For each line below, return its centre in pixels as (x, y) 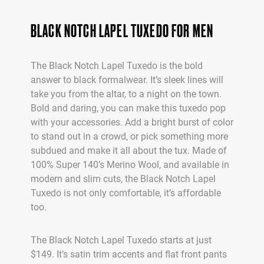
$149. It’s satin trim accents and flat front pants (129, 255)
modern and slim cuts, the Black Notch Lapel (123, 179)
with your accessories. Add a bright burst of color (132, 123)
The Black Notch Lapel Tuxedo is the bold (117, 66)
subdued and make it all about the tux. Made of (129, 151)
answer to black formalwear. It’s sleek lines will (127, 80)
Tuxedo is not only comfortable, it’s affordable (126, 193)
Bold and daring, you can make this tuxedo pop (128, 108)
